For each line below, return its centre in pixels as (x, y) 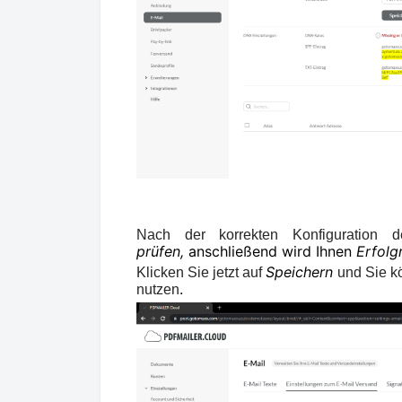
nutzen (158, 290)
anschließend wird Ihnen (272, 252)
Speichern (301, 272)
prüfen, (162, 252)
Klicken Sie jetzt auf (201, 273)
